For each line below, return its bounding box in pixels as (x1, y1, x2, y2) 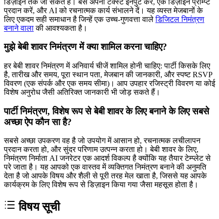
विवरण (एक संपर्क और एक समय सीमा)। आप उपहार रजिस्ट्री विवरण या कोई (4, 79, 215, 88)
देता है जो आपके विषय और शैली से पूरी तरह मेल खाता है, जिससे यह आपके (4, 172, 207, 180)
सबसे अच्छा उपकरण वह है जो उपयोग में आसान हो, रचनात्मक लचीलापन (4, 136, 200, 145)
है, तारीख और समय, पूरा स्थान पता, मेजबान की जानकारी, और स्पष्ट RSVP (4, 70, 212, 79)
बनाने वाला (4, 23, 34, 32)
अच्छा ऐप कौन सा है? (4, 116, 72, 127)
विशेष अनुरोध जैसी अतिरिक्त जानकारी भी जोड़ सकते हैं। (4, 88, 160, 97)
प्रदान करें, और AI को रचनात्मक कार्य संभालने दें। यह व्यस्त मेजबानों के (4, 6, 203, 15)
